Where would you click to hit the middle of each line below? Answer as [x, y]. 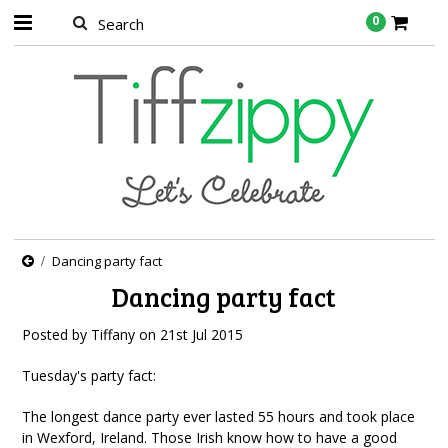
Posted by [57, 334]
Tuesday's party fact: [89, 375]
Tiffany [113, 334]
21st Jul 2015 [202, 334]
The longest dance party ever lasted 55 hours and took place [219, 416]
